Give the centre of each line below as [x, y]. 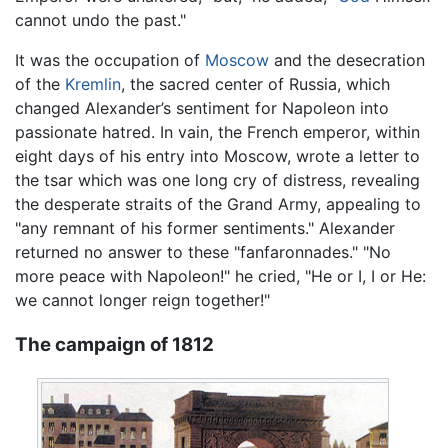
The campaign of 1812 [114, 345]
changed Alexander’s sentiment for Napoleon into [202, 108]
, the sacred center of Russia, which [255, 84]
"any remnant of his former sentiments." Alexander [205, 228]
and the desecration [347, 60]
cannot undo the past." [100, 20]
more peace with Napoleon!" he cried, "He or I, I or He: [220, 276]
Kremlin [93, 84]
